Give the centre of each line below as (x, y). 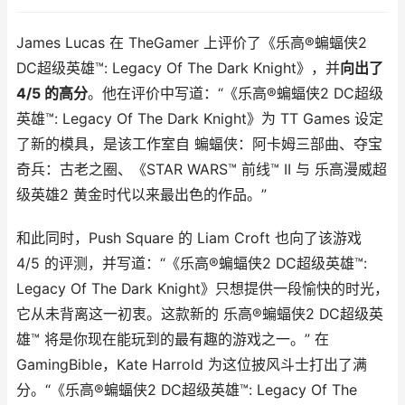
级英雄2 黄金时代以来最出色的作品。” (141, 194)
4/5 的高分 (52, 93)
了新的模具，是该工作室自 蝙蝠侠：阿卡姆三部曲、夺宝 (199, 144)
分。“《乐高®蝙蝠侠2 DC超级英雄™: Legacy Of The (187, 390)
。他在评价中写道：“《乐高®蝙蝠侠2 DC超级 (235, 93)
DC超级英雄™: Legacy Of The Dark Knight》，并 (178, 68)
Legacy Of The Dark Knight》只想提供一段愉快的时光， (202, 288)
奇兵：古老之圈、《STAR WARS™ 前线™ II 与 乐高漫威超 (202, 169)
